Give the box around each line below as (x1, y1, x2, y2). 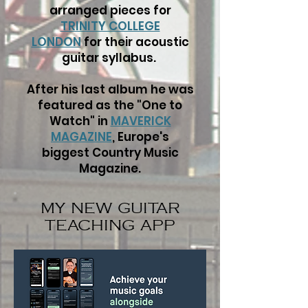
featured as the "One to (38, 97, 182, 113)
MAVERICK (110, 113, 171, 129)
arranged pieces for (49, 2, 171, 19)
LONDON (31, 34, 81, 50)
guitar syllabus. (61, 49, 159, 66)
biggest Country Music (41, 144, 179, 161)
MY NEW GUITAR (40, 202, 180, 214)
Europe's (115, 129, 169, 145)
